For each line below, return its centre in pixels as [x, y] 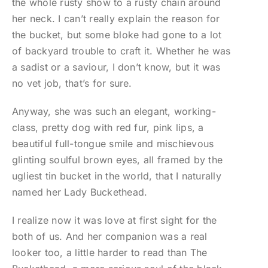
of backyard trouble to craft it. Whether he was [121, 51]
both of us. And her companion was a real [109, 237]
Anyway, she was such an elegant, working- [114, 112]
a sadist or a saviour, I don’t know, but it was [116, 67]
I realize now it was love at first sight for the [114, 220]
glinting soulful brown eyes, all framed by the [117, 160]
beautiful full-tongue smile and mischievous [113, 144]
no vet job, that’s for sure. [72, 83]
